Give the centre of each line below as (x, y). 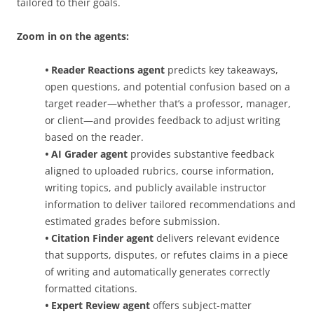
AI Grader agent (89, 153)
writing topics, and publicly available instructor (156, 187)
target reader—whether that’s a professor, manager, (168, 103)
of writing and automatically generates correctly (157, 271)
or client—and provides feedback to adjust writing (163, 120)
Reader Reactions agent (108, 69)
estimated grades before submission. (132, 221)
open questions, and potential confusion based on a (168, 86)
